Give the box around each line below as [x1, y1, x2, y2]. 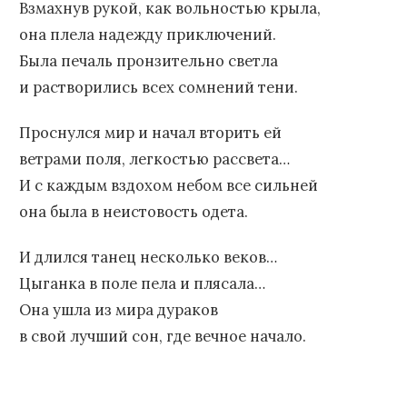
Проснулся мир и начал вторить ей [19, 123, 282, 144]
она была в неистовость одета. [19, 202, 248, 223]
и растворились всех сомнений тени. [19, 77, 298, 98]
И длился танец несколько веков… [19, 247, 277, 268]
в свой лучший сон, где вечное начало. [19, 326, 306, 347]
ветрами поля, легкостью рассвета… [19, 149, 290, 170]
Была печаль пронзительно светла [19, 51, 278, 72]
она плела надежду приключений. [19, 25, 276, 45]
